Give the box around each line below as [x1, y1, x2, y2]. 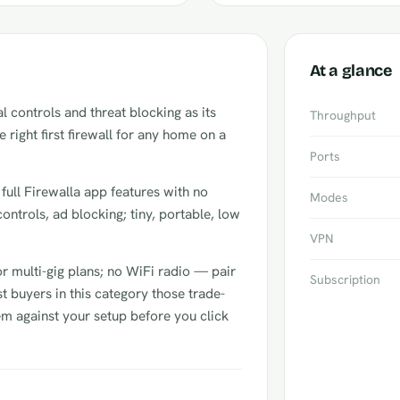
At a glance [309, 61, 392, 80]
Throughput [309, 107, 376, 123]
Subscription [309, 271, 380, 287]
